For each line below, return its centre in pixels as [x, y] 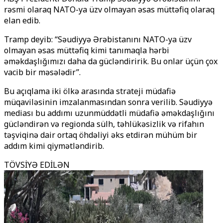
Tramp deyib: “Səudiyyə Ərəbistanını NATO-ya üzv [98, 39]
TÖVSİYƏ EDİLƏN [37, 165]
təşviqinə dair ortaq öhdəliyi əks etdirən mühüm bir [101, 135]
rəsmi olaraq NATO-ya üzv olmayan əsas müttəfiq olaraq [109, 9]
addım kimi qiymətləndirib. [54, 146]
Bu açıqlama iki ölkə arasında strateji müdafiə [90, 91]
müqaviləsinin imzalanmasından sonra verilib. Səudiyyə [108, 102]
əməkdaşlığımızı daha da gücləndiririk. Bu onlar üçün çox [111, 61]
